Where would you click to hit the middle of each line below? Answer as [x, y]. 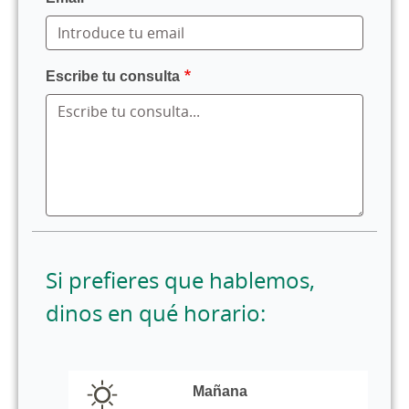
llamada [231, 377]
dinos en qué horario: [156, 313]
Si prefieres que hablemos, [180, 280]
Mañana [220, 391]
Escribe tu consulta [113, 76]
